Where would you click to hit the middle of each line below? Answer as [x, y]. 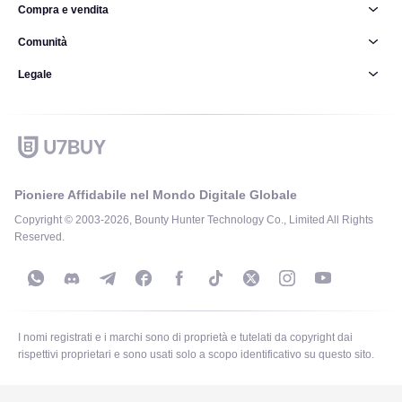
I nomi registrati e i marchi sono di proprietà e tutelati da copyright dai [185, 337]
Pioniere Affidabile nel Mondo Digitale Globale [156, 195]
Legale [35, 74]
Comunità [43, 42]
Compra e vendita [63, 9]
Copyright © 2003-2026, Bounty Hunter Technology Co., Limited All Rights [194, 220]
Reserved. [39, 237]
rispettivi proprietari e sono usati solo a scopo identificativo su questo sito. [196, 354]
